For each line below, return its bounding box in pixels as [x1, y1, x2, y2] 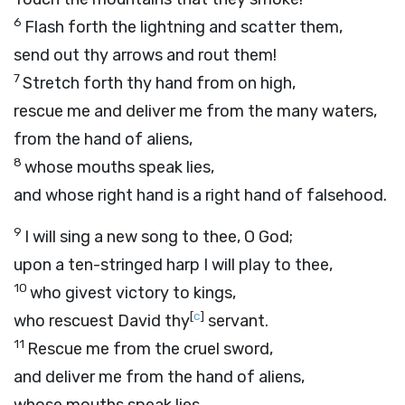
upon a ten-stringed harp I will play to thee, [14, 255, 333, 275]
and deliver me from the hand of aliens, [14, 367, 305, 387]
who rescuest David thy [14, 311, 190, 331]
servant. [204, 311, 268, 331]
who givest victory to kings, [30, 283, 236, 303]
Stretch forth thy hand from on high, [23, 73, 296, 93]
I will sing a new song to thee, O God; [24, 227, 293, 247]
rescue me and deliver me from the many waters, [14, 101, 377, 121]
